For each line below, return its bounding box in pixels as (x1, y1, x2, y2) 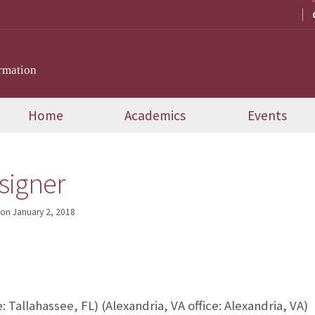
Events (247, 107, 288, 124)
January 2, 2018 (12, 206, 75, 219)
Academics (124, 107, 186, 124)
